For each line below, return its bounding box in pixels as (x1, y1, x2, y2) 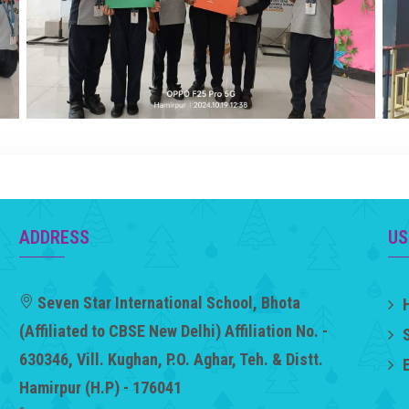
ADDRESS (18, 226, 89, 248)
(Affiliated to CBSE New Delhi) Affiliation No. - (18, 321, 328, 341)
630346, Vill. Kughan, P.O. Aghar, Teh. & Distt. (18, 350, 323, 369)
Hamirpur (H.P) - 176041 (18, 378, 182, 397)
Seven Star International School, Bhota (37, 293, 300, 312)
